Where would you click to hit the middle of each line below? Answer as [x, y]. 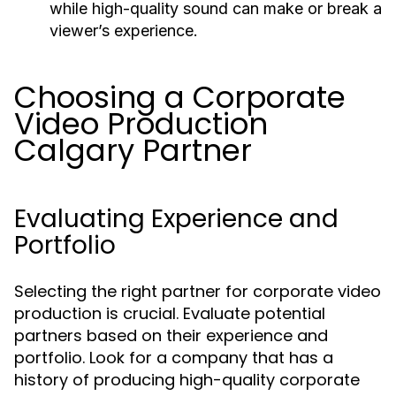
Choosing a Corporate [180, 97]
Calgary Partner [133, 150]
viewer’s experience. [124, 30]
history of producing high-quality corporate [187, 380]
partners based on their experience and [171, 335]
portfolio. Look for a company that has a [174, 358]
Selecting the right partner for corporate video [198, 291]
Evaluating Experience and [176, 219]
